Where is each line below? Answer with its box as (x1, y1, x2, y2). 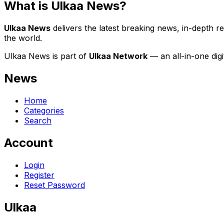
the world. (4, 33, 42, 43)
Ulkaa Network (89, 51, 147, 61)
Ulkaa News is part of (4, 51, 86, 61)
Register (24, 169, 54, 180)
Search (24, 115, 51, 125)
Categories (24, 105, 64, 115)
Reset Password (24, 179, 85, 190)
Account (4, 135, 53, 150)
